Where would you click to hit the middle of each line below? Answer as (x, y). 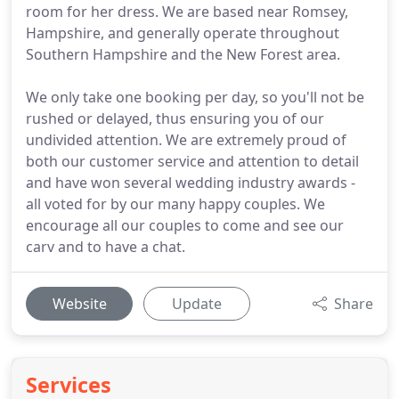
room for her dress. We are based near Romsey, (187, 12)
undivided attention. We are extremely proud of (186, 140)
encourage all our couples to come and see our (185, 225)
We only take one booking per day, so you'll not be (195, 97)
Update (197, 304)
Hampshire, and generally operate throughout (183, 33)
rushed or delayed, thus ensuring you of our (175, 118)
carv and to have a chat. (106, 247)
